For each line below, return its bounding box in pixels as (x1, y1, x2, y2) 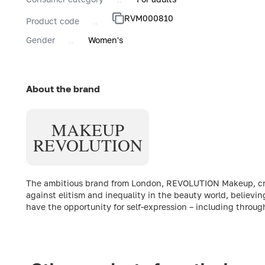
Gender (26, 34, 55, 45)
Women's (88, 34, 123, 45)
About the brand (26, 82, 100, 95)
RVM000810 (124, 12, 173, 23)
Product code (26, 15, 79, 26)
